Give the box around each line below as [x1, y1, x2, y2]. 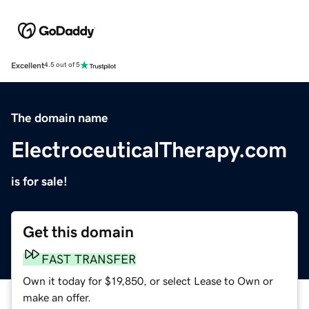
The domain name [11, 111, 108, 124]
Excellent [11, 61, 44, 70]
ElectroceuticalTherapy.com [11, 138, 287, 161]
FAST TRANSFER [41, 252, 136, 266]
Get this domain [23, 223, 134, 240]
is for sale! [11, 175, 68, 188]
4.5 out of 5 [44, 61, 80, 69]
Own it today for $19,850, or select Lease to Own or [23, 275, 273, 286]
